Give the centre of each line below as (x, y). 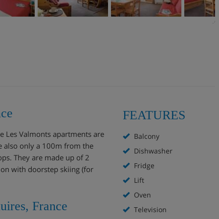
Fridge (143, 165)
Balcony (146, 136)
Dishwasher (152, 151)
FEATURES (154, 115)
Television (149, 209)
